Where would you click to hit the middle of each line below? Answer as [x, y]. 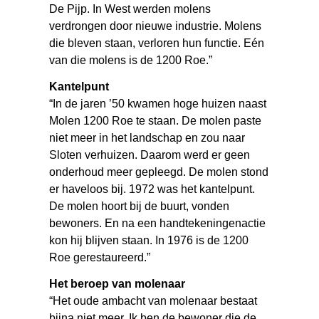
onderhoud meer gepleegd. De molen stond [159, 172]
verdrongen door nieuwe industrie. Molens [156, 26]
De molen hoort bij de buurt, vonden [140, 206]
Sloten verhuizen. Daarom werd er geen [150, 155]
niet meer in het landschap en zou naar [147, 137]
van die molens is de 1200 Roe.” [131, 60]
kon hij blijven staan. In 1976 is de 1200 [149, 240]
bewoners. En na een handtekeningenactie [158, 223]
